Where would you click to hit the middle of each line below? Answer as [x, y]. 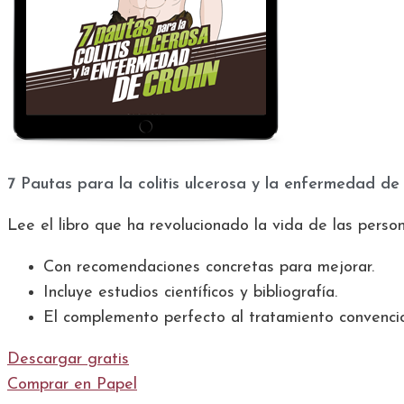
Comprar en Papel [72, 385]
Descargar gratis [68, 359]
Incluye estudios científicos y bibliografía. [190, 293]
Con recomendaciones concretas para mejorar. [209, 267]
